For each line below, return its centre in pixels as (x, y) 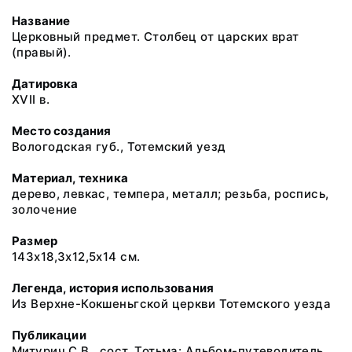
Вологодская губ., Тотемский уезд (119, 147)
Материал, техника (70, 178)
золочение (45, 209)
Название (41, 21)
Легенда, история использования (113, 288)
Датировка (45, 84)
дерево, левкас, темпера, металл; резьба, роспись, (170, 194)
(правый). (42, 52)
